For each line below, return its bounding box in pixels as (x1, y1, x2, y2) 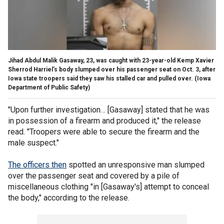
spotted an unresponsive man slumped (66, 159, 204, 169)
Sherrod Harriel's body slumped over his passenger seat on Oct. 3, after (8, 65, 215, 73)
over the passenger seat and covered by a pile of (8, 170, 179, 180)
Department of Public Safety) (8, 83, 90, 91)
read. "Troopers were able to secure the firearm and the (8, 126, 199, 136)
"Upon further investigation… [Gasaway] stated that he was (8, 104, 209, 114)
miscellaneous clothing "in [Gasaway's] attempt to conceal (8, 181, 209, 191)
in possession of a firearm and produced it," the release (8, 115, 201, 125)
